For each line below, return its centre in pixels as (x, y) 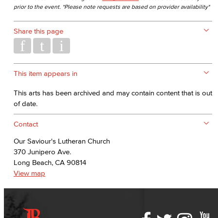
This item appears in (45, 73)
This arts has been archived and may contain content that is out (113, 93)
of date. (26, 103)
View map (29, 173)
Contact (26, 124)
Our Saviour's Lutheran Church (62, 141)
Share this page (38, 31)
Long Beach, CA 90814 (50, 162)
